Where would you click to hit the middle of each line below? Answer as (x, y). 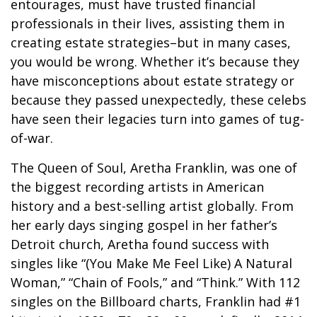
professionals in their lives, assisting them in (148, 23)
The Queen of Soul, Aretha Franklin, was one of (154, 168)
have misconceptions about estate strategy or (152, 81)
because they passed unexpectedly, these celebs (158, 100)
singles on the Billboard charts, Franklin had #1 (156, 301)
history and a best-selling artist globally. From (152, 206)
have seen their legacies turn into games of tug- (157, 119)
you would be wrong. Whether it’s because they (155, 62)
